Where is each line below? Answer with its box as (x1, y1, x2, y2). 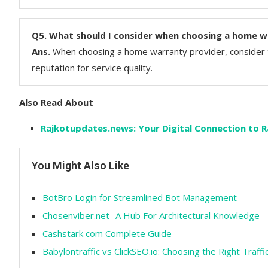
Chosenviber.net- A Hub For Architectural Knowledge (42, 209, 260, 221)
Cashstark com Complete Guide (42, 227, 172, 239)
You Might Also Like (32, 159, 129, 172)
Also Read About (19, 96, 93, 108)
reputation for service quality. (32, 61, 153, 74)
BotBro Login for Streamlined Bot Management (42, 191, 237, 203)
